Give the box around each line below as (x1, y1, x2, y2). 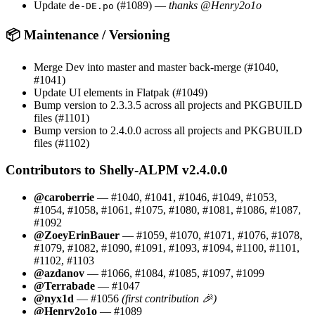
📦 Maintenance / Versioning (6, 27, 170, 42)
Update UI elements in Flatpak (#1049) (34, 86, 207, 98)
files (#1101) (34, 111, 89, 124)
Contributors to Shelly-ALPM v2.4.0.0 (6, 162, 228, 178)
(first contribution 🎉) (122, 292, 217, 305)
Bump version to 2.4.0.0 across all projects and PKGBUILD (34, 124, 302, 136)
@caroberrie (34, 191, 94, 204)
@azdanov (34, 267, 84, 280)
